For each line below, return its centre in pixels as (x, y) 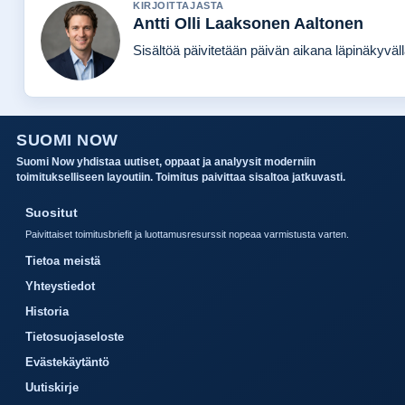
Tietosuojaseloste (75, 337)
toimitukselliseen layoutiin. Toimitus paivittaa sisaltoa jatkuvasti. (181, 178)
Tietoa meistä (63, 261)
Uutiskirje (52, 388)
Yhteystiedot (60, 287)
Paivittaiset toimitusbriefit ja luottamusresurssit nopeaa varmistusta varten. (187, 235)
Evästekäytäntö (67, 363)
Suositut (52, 213)
